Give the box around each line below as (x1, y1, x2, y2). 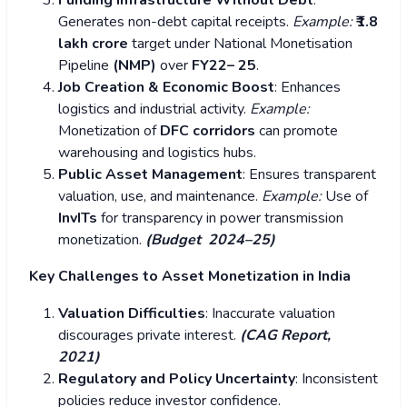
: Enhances (274, 77, 341, 98)
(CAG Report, (240, 325, 334, 346)
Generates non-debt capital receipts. (58, 12, 293, 33)
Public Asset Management (58, 164, 243, 185)
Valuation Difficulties (58, 303, 205, 324)
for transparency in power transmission (101, 208, 343, 229)
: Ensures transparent (243, 164, 376, 185)
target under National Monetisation (132, 34, 352, 55)
